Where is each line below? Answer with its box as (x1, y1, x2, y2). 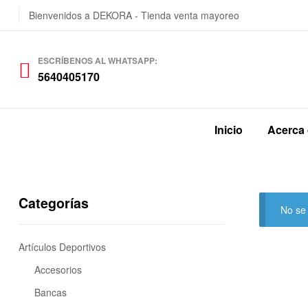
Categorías (19, 192, 89, 212)
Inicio (214, 121, 243, 137)
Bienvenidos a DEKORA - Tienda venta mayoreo (29, 8, 239, 23)
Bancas (34, 285, 67, 300)
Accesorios (34, 263, 82, 277)
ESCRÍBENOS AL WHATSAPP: (38, 54, 157, 67)
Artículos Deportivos (19, 240, 106, 254)
